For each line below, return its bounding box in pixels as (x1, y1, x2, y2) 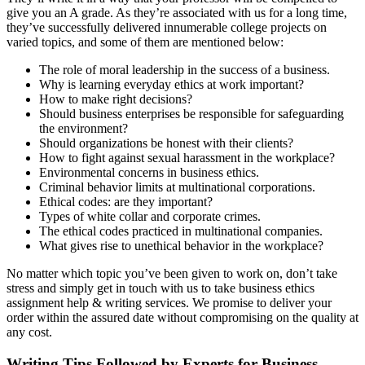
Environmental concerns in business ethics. (39, 165, 259, 179)
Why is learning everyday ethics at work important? (39, 77, 304, 91)
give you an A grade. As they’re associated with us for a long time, (7, 5, 347, 20)
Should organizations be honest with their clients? (39, 135, 293, 150)
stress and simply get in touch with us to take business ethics (7, 280, 314, 295)
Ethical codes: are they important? (39, 194, 213, 209)
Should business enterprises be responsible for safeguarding (39, 106, 344, 121)
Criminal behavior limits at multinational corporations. (39, 179, 315, 194)
